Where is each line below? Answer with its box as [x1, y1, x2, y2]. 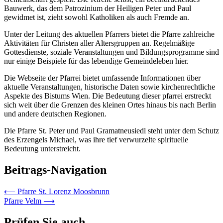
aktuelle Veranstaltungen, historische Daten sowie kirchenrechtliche [4, 83, 215, 92]
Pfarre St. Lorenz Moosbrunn [17, 187, 110, 196]
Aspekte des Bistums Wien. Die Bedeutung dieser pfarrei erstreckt [4, 92, 211, 101]
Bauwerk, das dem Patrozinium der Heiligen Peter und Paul [4, 4, 191, 13]
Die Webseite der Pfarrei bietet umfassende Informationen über [4, 74, 201, 83]
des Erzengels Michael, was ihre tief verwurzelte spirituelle [4, 135, 188, 144]
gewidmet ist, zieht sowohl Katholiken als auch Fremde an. [4, 13, 189, 22]
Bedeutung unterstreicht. [4, 144, 81, 153]
